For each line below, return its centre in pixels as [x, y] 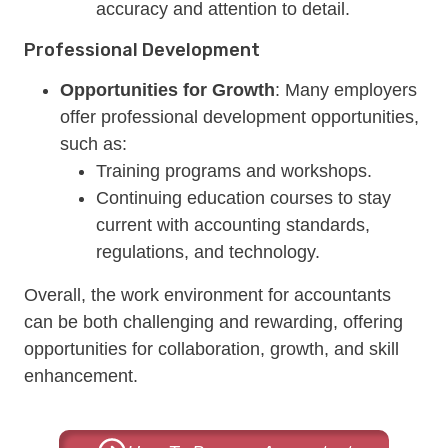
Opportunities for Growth [167, 90]
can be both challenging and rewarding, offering [213, 322]
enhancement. [81, 376]
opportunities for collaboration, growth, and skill [211, 349]
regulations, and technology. [208, 252]
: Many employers [346, 90]
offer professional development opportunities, [239, 117]
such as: [93, 144]
